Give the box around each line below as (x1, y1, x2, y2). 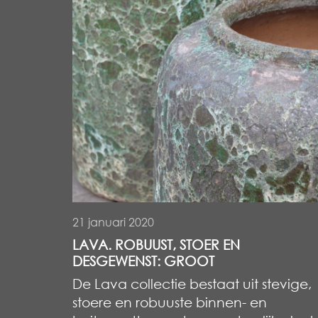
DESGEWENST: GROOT (72, 252, 214, 269)
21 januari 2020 (72, 214, 154, 229)
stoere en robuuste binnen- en (72, 293, 267, 310)
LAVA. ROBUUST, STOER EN (72, 236, 240, 253)
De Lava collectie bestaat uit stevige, (72, 275, 312, 292)
